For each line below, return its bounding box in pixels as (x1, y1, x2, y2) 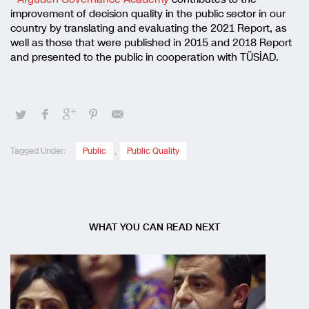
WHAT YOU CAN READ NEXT (89, 221, 220, 235)
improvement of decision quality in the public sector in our (10, 7, 286, 21)
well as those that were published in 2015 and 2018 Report (10, 36, 292, 50)
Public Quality (127, 146, 179, 157)
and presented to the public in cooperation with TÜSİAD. (10, 50, 279, 65)
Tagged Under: (10, 146, 66, 157)
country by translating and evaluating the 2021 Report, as (10, 21, 286, 36)
